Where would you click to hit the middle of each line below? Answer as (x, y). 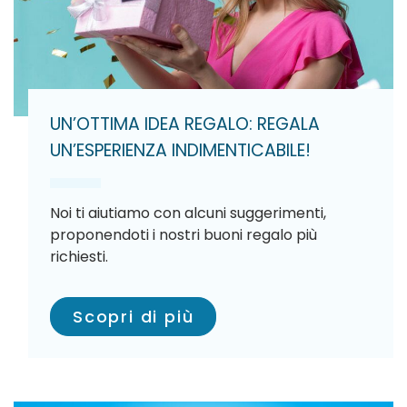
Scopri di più (134, 317)
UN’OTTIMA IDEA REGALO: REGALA (185, 124)
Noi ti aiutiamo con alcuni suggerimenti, (188, 213)
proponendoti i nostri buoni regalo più (184, 235)
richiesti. (79, 257)
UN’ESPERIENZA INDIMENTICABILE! (180, 150)
